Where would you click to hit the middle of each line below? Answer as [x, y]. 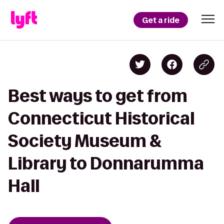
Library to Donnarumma [106, 163]
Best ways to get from [98, 96]
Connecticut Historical [101, 118]
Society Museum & [85, 141]
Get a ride [161, 20]
